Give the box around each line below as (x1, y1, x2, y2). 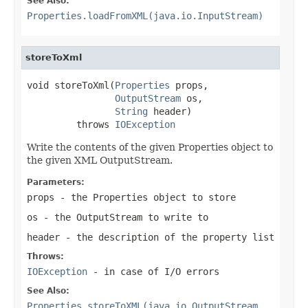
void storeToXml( (27, 79, 115, 91)
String (115, 105, 148, 117)
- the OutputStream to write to (38, 211, 208, 223)
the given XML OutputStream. (27, 154, 173, 166)
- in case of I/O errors (87, 265, 219, 277)
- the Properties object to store (54, 191, 236, 203)
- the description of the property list (60, 231, 274, 243)
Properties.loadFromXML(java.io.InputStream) (27, 10, 263, 21)
